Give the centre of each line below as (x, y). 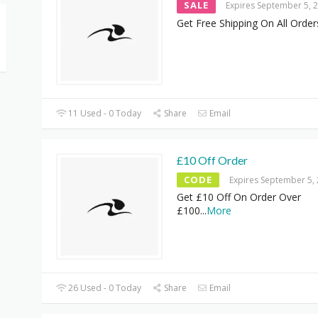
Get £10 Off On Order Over (239, 197)
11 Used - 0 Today (104, 113)
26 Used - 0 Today (104, 287)
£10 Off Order (212, 160)
